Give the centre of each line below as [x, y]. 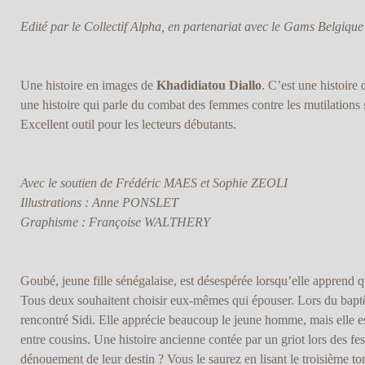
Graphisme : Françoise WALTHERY [115, 222]
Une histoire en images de [88, 86]
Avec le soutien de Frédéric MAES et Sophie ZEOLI [154, 183]
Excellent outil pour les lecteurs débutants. [128, 125]
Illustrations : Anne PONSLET [99, 203]
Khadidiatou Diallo [209, 86]
